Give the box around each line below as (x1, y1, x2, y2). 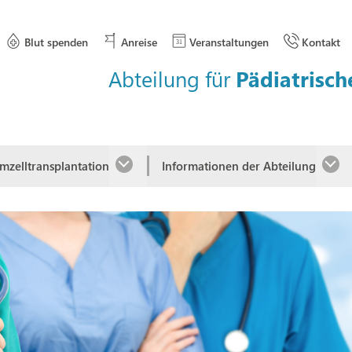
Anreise (120, 34, 157, 49)
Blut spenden (24, 34, 88, 49)
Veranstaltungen (189, 34, 269, 49)
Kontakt (302, 34, 341, 49)
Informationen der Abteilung (162, 158, 317, 174)
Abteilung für (108, 63, 236, 93)
